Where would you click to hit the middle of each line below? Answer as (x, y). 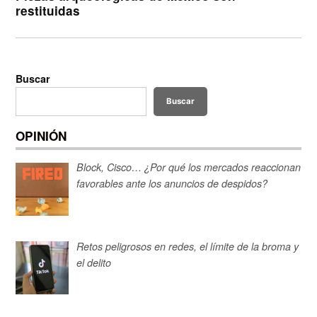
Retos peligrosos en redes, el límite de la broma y (188, 246)
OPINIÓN (41, 136)
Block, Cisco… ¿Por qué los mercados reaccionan (189, 167)
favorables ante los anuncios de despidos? (172, 184)
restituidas (48, 11)
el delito (94, 262)
